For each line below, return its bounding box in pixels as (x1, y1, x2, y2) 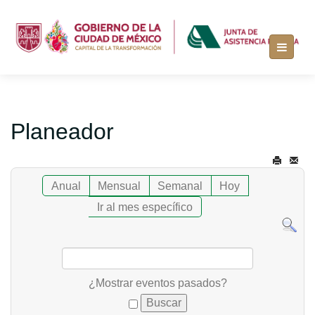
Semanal (157, 179, 202, 192)
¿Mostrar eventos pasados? (88, 276, 227, 289)
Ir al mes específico (97, 200, 193, 213)
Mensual (97, 179, 141, 192)
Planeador (11, 119, 114, 144)
